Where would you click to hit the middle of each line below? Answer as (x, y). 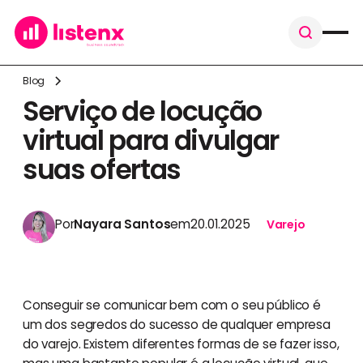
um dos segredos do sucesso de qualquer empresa (176, 324)
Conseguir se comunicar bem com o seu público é (171, 305)
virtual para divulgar (150, 140)
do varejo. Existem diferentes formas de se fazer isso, (181, 344)
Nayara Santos (122, 224)
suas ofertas (101, 169)
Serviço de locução (142, 111)
